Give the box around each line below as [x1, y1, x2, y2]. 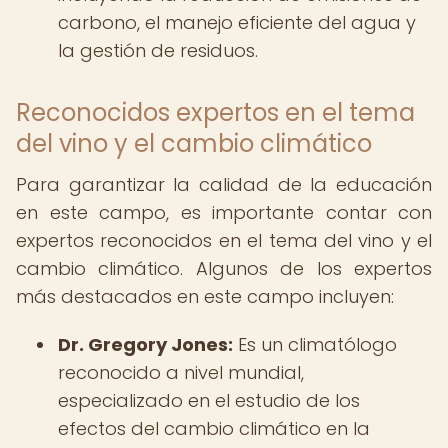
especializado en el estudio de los [58, 388, 360, 413]
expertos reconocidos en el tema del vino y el [16, 228, 432, 253]
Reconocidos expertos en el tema [16, 96, 415, 129]
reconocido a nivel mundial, [58, 360, 304, 385]
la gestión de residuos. [58, 38, 258, 63]
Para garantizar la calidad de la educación [16, 172, 432, 197]
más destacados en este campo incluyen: [16, 284, 394, 309]
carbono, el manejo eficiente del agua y [58, 10, 416, 35]
